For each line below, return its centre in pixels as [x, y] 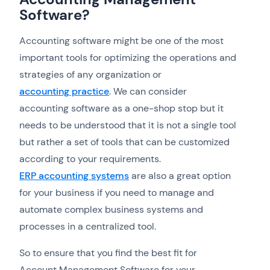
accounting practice [64, 92]
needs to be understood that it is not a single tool [128, 125]
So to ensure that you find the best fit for [108, 253]
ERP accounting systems [74, 176]
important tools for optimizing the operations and [128, 58]
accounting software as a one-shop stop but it [121, 108]
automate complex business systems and [111, 210]
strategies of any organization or [90, 75]
